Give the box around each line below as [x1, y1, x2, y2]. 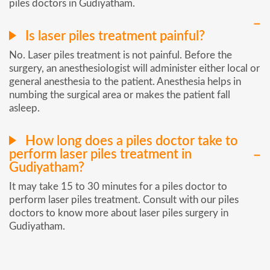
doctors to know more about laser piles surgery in [9, 207, 228, 218]
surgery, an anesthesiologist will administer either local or [9, 63, 260, 74]
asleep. [9, 102, 40, 113]
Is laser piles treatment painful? [22, 29, 205, 43]
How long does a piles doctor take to [22, 134, 238, 148]
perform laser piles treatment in [9, 147, 192, 161]
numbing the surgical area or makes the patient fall [9, 89, 230, 100]
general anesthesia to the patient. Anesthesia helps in [9, 76, 241, 87]
